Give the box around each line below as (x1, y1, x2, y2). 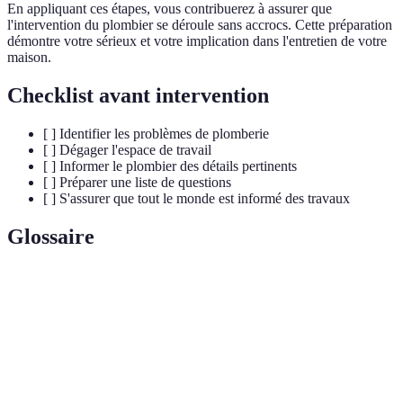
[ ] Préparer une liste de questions (43, 175, 231, 191)
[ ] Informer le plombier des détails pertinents (43, 158, 297, 175)
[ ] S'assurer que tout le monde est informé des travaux (43, 191, 350, 207)
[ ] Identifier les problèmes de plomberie (43, 126, 269, 142)
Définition (107, 284, 162, 299)
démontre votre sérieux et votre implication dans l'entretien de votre (7, 33, 387, 49)
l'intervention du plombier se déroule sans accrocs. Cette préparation (7, 17, 392, 33)
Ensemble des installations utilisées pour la (107, 327, 324, 341)
